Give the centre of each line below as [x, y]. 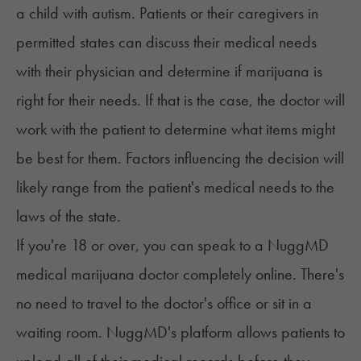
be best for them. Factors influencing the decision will [180, 158]
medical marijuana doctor [98, 274]
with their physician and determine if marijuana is [169, 71]
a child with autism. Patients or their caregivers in [167, 13]
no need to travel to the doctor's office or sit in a [164, 303]
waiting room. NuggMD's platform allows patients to [180, 332]
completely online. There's [261, 274]
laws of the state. [68, 216]
